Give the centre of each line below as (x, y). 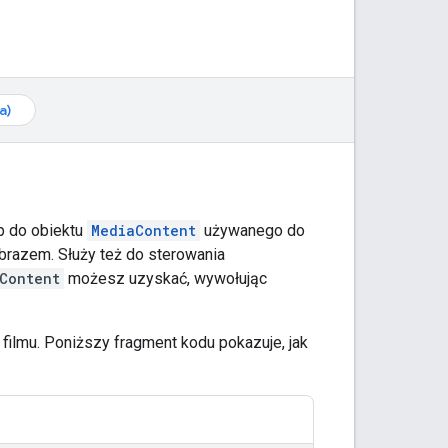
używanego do (252, 230)
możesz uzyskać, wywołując (165, 278)
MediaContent (143, 230)
